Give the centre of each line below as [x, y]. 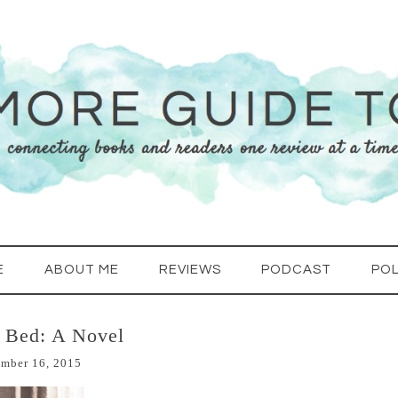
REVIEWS [190, 270]
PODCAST [296, 270]
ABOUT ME [82, 270]
